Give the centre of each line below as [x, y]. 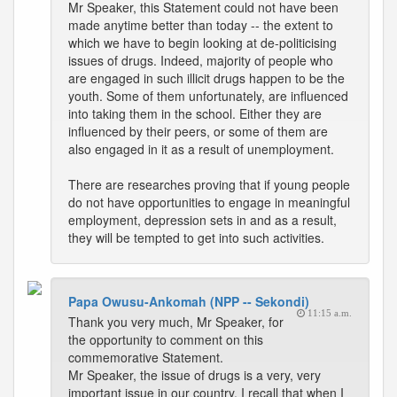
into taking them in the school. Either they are [195, 113]
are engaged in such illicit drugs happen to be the [206, 78]
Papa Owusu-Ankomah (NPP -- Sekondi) [189, 301]
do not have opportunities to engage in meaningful [209, 202]
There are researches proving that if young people [209, 184]
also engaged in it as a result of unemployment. [201, 149]
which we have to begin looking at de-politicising [202, 43]
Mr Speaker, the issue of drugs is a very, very [195, 375]
